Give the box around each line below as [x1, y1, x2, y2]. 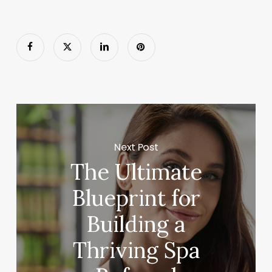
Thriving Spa [72, 236, 200, 265]
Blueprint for [72, 184, 200, 212]
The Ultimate [70, 158, 202, 186]
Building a [87, 210, 186, 239]
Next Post [114, 140, 158, 154]
